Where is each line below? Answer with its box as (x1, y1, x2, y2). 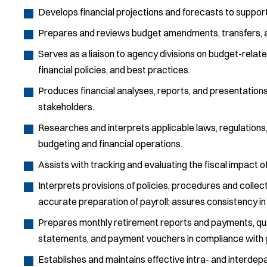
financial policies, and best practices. (38, 63, 190, 76)
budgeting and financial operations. (38, 137, 182, 150)
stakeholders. (38, 100, 94, 113)
